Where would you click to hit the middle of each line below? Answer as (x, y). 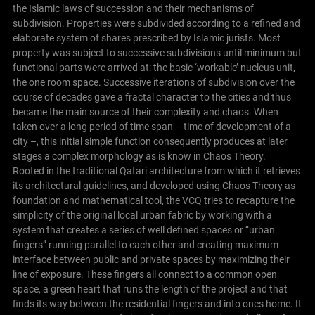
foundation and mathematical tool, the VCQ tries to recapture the (153, 201)
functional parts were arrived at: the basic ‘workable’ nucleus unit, (154, 68)
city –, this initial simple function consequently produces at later (150, 142)
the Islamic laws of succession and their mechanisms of (133, 9)
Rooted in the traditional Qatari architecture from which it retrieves (156, 171)
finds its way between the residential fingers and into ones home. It (157, 304)
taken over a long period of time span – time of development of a (152, 127)
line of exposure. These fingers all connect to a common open (144, 275)
